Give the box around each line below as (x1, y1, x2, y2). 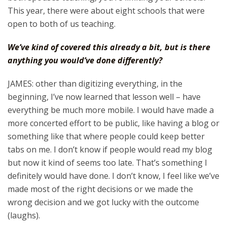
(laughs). (8, 210, 40, 221)
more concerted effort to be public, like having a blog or (8, 118, 219, 129)
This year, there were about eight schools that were (8, 5, 205, 16)
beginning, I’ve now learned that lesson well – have (8, 91, 201, 102)
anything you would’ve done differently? (8, 55, 162, 66)
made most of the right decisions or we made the (8, 183, 193, 195)
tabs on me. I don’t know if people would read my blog (8, 144, 212, 155)
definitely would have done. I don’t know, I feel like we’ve (8, 170, 219, 181)
